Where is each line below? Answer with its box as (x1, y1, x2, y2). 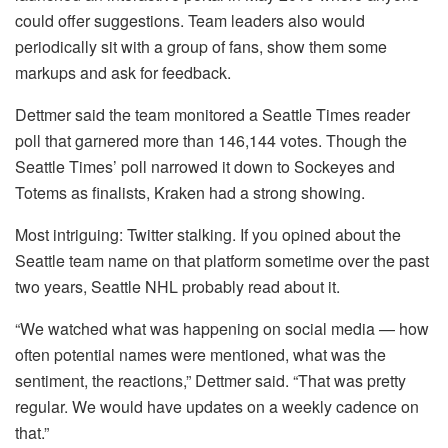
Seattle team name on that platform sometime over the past (15, 249, 429, 273)
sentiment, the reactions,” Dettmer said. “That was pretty (15, 369, 406, 393)
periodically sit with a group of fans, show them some (15, 35, 387, 59)
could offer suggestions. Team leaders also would (15, 9, 365, 33)
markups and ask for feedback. (15, 61, 231, 85)
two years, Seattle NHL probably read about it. (15, 275, 340, 299)
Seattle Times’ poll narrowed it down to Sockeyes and (15, 155, 395, 179)
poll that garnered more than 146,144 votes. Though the (15, 129, 407, 153)
